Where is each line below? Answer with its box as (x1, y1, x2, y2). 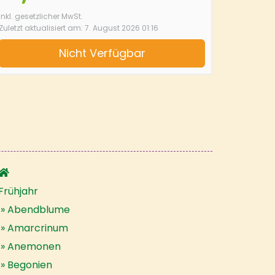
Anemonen (7, 239, 61, 254)
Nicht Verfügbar (58, 45, 145, 61)
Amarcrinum (7, 221, 68, 235)
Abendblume (7, 203, 70, 217)
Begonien (7, 258, 52, 272)
